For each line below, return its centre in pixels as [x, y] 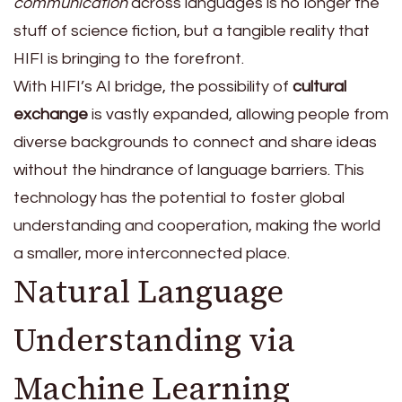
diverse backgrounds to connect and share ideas [195, 142]
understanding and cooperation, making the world [197, 225]
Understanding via [154, 340]
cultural [319, 86]
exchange [51, 114]
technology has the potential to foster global [179, 197]
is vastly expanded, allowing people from [238, 114]
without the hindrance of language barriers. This [189, 170]
